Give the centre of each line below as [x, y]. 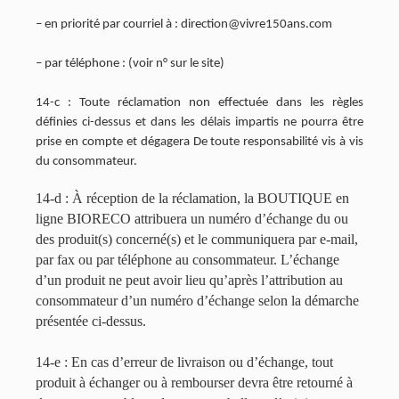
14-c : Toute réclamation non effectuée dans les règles [199, 103]
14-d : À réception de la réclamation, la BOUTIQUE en [192, 198]
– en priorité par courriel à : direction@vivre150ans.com [184, 24]
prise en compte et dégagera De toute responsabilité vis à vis [199, 142]
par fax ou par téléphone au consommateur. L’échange [187, 260]
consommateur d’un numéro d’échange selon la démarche [197, 301]
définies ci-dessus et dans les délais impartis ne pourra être [199, 122]
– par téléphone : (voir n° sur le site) [130, 64]
